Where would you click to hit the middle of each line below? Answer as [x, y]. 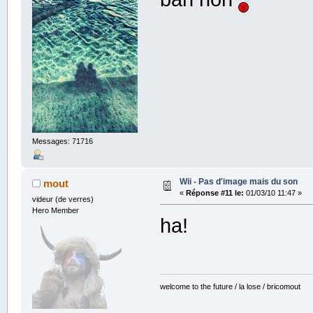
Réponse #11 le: [214, 193]
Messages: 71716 [62, 141]
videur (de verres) [63, 199]
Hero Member [55, 211]
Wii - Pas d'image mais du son [238, 182]
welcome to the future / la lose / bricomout [231, 287]
